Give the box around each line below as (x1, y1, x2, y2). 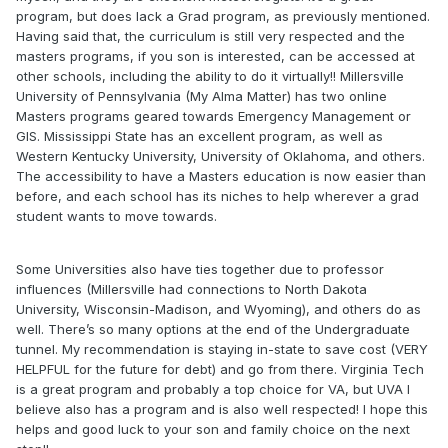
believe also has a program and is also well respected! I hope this (16, 401, 428, 418)
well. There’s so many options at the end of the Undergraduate (16, 321, 410, 338)
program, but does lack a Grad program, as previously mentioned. (16, 8, 430, 25)
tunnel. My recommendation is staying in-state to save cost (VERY (16, 341, 428, 358)
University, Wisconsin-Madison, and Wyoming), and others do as (16, 301, 421, 318)
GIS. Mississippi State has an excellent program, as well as (16, 128, 383, 145)
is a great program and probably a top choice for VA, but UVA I (16, 381, 410, 398)
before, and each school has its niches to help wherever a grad (16, 188, 419, 205)
